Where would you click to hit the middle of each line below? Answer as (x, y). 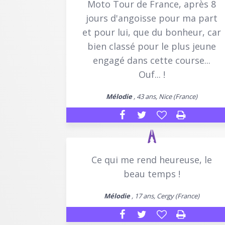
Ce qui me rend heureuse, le (152, 159)
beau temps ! (152, 174)
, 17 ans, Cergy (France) (165, 196)
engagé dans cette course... (152, 60)
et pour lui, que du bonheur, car (152, 32)
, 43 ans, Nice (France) (165, 96)
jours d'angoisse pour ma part (152, 18)
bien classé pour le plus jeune (152, 46)
